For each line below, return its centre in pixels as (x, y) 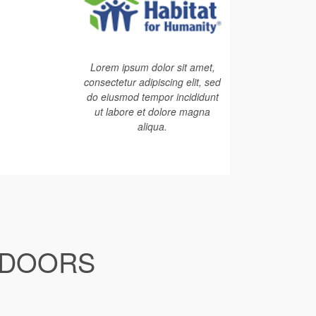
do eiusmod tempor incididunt (152, 97)
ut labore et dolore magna (152, 111)
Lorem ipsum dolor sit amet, (152, 67)
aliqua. (152, 126)
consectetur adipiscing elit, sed (152, 82)
